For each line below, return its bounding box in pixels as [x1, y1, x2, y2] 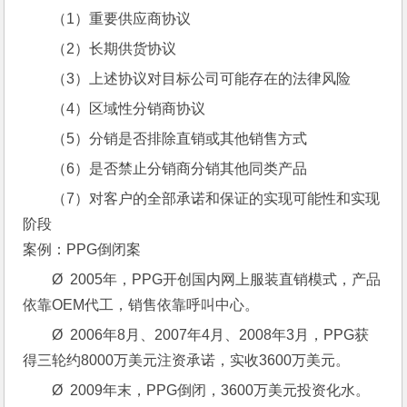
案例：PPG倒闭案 [23, 242, 142, 257]
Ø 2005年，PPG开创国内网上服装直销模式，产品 [52, 272, 382, 287]
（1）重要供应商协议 [52, 11, 192, 26]
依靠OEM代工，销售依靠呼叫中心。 [23, 297, 260, 313]
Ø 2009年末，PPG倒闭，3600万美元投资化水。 [52, 382, 371, 398]
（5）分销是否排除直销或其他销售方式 [52, 131, 308, 146]
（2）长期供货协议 [52, 41, 177, 56]
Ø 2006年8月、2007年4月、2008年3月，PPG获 [52, 327, 370, 342]
